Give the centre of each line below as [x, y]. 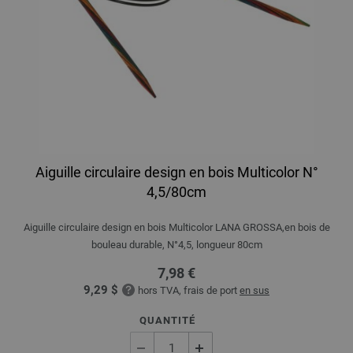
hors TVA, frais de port [189, 290]
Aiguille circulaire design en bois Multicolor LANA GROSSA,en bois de [176, 227]
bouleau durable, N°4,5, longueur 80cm [176, 244]
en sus [255, 290]
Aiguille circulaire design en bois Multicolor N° [176, 172]
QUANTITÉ [167, 320]
